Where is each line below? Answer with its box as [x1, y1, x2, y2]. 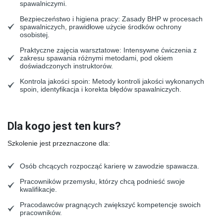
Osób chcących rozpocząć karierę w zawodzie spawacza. [20, 162, 199, 170]
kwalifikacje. [20, 185, 57, 193]
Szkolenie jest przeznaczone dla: [7, 139, 110, 147]
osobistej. [20, 31, 50, 39]
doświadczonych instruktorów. [20, 62, 113, 70]
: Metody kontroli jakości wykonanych [88, 77, 204, 85]
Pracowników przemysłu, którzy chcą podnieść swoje [20, 177, 185, 185]
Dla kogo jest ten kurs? [7, 120, 121, 132]
